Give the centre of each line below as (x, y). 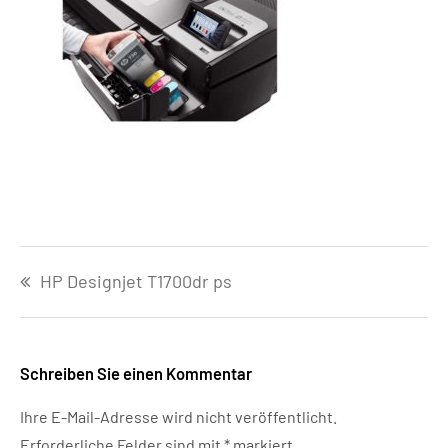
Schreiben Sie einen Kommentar (136, 373)
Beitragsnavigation (110, 257)
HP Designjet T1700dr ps (136, 280)
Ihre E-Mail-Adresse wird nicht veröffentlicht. (178, 416)
